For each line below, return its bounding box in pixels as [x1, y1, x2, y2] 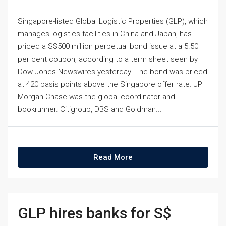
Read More [93, 153, 133, 162]
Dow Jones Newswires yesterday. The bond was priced [18, 67, 207, 76]
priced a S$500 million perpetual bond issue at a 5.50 [18, 42, 198, 51]
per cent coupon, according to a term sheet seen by [18, 54, 198, 64]
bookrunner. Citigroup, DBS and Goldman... [18, 105, 162, 114]
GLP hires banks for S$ [18, 204, 172, 222]
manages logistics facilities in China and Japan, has [18, 29, 192, 38]
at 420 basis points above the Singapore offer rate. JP [18, 80, 202, 89]
